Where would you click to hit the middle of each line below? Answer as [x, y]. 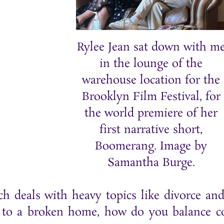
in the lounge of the [151, 64]
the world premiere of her [151, 113]
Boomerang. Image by [151, 146]
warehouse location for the [151, 80]
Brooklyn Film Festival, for [151, 97]
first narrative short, [151, 130]
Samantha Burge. [151, 163]
